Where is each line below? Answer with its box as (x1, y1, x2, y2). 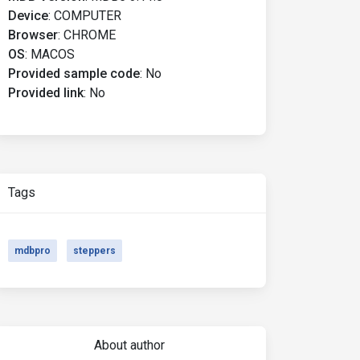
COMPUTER (54, 8, 121, 23)
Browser (8, 27, 58, 43)
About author (93, 337, 165, 353)
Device (8, 8, 48, 23)
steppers (73, 245, 116, 256)
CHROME (63, 27, 116, 43)
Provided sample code (8, 66, 140, 81)
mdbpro (14, 245, 51, 256)
